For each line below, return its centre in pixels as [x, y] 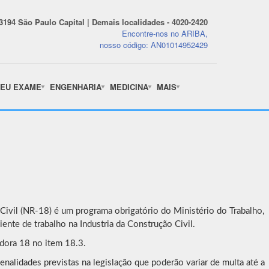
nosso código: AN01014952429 [154, 45]
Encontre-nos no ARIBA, [165, 33]
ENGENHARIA [76, 86]
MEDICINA [129, 86]
